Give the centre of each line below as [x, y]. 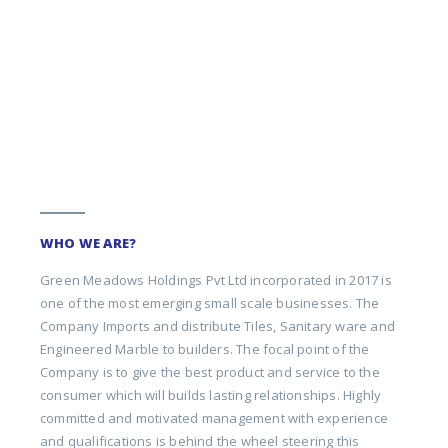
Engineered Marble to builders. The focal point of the [205, 348]
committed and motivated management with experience [214, 417]
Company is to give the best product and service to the [210, 371]
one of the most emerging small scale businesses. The [210, 302]
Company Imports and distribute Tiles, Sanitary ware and [218, 325]
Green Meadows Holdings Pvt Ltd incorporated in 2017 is [216, 279]
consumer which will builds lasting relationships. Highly [211, 394]
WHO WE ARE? [88, 242]
